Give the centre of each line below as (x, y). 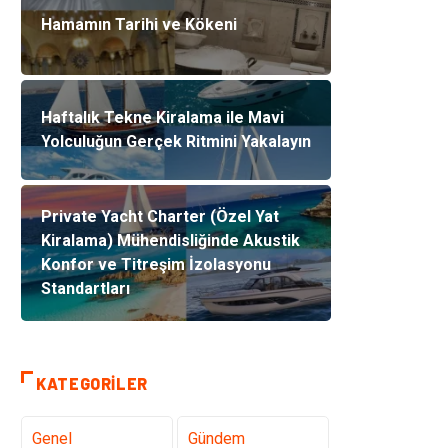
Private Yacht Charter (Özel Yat (160, 216)
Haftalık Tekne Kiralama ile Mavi (162, 117)
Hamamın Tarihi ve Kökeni (139, 24)
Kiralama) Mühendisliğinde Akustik (170, 240)
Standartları (85, 288)
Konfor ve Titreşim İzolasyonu (156, 264)
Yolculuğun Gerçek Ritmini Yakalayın (176, 141)
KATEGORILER (92, 383)
